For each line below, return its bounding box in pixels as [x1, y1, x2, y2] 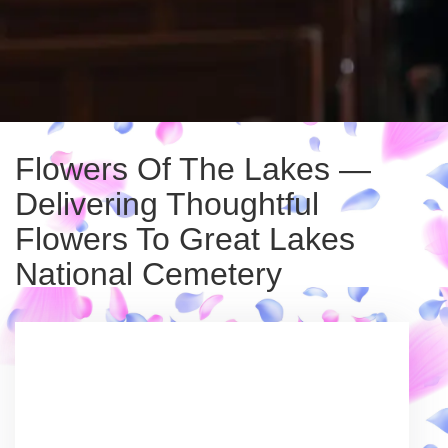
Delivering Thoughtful [15, 186, 319, 222]
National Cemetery [15, 256, 282, 292]
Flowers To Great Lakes [15, 221, 355, 257]
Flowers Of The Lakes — [15, 151, 371, 187]
